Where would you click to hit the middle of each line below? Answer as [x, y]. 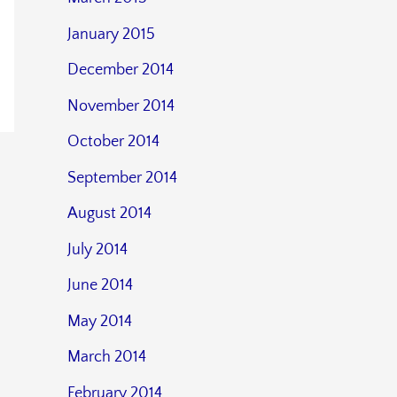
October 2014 [113, 142]
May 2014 [100, 321]
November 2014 [121, 106]
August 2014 [109, 214]
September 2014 [122, 178]
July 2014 [97, 249]
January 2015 [111, 34]
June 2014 [100, 286]
